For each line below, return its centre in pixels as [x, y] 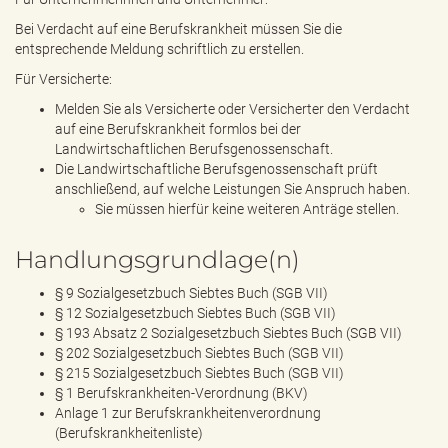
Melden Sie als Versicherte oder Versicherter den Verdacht [232, 109]
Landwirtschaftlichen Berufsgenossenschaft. [195, 149]
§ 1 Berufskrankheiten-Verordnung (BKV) [181, 393]
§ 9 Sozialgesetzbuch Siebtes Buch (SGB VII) [191, 293]
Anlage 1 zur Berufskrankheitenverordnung [188, 413]
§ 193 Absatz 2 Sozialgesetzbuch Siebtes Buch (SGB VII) [228, 333]
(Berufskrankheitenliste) [129, 433]
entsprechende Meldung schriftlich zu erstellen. [159, 49]
